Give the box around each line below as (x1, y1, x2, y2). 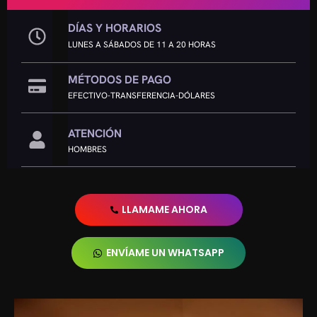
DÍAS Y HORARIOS (68, 21, 162, 36)
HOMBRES (68, 144, 108, 156)
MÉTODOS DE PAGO (68, 72, 172, 88)
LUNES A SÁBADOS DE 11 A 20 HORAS (68, 39, 217, 51)
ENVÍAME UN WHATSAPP (106, 246, 224, 260)
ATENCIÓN (68, 126, 122, 142)
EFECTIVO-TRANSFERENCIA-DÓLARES (68, 90, 216, 102)
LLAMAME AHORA (121, 202, 207, 217)
